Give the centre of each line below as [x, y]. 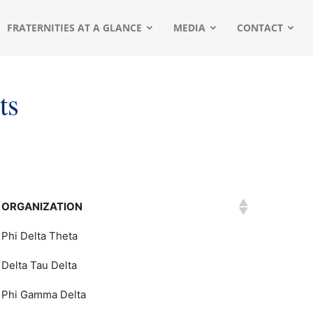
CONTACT [260, 28]
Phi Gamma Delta [44, 294]
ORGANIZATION [42, 206]
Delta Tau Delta [39, 265]
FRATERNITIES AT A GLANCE [74, 28]
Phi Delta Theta [39, 236]
